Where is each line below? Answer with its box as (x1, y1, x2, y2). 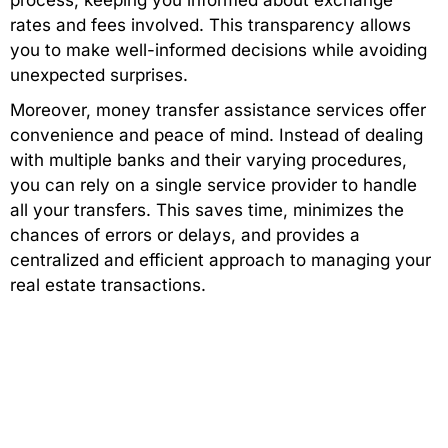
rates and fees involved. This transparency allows (10, 15, 411, 36)
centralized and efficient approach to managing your (10, 250, 431, 271)
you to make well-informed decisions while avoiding (10, 40, 427, 61)
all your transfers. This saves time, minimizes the (10, 200, 404, 221)
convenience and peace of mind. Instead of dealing (10, 125, 423, 146)
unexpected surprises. (10, 65, 188, 86)
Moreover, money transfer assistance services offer (10, 100, 426, 121)
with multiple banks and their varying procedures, (10, 150, 407, 171)
